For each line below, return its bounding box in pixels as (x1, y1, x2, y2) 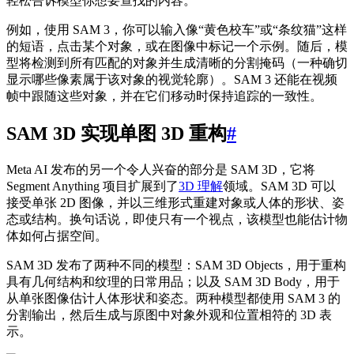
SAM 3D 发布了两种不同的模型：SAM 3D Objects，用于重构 (6, 258, 346, 272)
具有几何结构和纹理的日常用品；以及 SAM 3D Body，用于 (6, 274, 340, 288)
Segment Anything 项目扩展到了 (6, 179, 179, 193)
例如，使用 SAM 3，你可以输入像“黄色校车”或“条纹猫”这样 (6, 22, 347, 36)
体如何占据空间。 (6, 228, 107, 243)
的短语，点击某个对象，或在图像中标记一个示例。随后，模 (6, 39, 348, 53)
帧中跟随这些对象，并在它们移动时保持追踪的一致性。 (6, 88, 322, 103)
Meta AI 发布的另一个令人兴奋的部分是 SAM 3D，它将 (6, 162, 315, 176)
